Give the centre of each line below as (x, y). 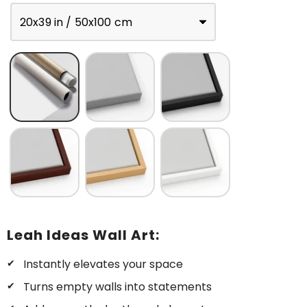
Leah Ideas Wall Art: (83, 235)
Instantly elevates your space (103, 264)
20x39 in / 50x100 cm (76, 22)
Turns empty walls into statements (118, 286)
